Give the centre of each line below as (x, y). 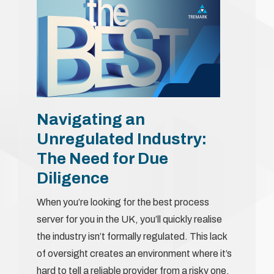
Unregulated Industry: (122, 139)
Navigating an (91, 119)
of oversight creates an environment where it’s (134, 253)
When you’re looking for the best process (123, 202)
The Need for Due (102, 158)
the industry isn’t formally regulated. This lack (132, 236)
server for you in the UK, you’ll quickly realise (129, 219)
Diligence (73, 178)
